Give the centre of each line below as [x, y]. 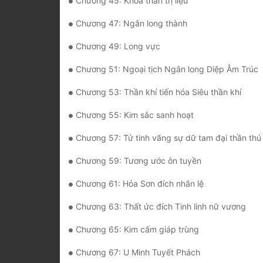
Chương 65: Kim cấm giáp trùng [137, 230]
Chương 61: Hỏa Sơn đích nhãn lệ [140, 184]
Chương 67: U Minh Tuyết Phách [138, 252]
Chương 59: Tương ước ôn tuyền [139, 161]
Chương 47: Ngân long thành [131, 23]
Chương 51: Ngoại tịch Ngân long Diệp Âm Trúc [167, 69]
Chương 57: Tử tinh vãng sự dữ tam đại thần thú [168, 138]
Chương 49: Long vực [118, 46]
